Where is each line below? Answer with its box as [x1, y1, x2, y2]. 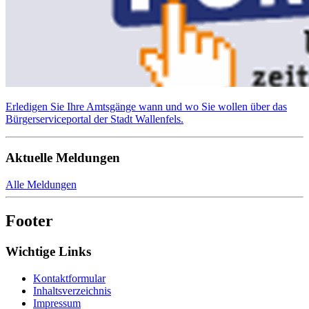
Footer [6, 211, 53, 230]
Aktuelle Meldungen [6, 150, 120, 166]
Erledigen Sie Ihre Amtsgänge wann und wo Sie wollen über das [6, 100, 287, 112]
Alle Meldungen [6, 179, 77, 191]
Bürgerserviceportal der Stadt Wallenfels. [6, 112, 183, 125]
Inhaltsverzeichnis [33, 284, 111, 297]
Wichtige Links [6, 243, 91, 259]
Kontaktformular [33, 272, 106, 284]
